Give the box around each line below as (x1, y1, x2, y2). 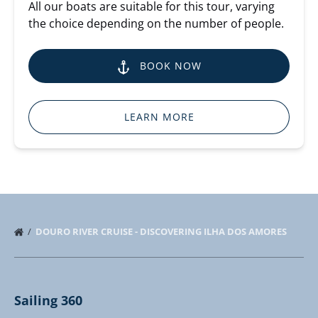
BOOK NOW (140, 59, 202, 73)
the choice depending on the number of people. (28, 16, 284, 32)
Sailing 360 (14, 292, 82, 309)
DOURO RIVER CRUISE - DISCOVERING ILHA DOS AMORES (35, 225, 289, 238)
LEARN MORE (124, 110, 194, 124)
